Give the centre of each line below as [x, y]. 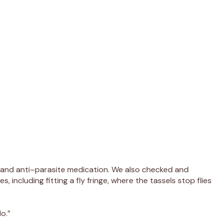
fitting [56, 180]
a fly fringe [89, 180]
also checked [149, 169]
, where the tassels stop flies [160, 180]
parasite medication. [73, 169]
